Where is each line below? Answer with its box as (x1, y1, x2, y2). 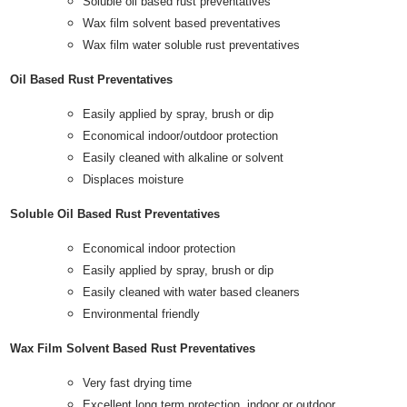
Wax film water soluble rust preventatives (83, 38, 301, 53)
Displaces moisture (83, 173, 184, 187)
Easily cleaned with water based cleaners (83, 285, 301, 300)
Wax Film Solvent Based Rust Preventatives (10, 342, 256, 356)
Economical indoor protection (83, 242, 236, 256)
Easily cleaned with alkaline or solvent (83, 151, 284, 165)
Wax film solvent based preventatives (83, 16, 282, 31)
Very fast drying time (83, 376, 193, 391)
